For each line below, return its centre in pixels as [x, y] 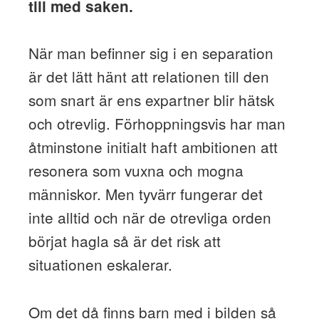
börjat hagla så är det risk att [124, 241]
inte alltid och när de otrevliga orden [150, 218]
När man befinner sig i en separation [151, 53]
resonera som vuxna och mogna [136, 171]
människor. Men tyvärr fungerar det [145, 194]
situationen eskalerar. [100, 265]
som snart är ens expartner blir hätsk [151, 100]
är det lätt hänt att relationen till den [148, 77]
